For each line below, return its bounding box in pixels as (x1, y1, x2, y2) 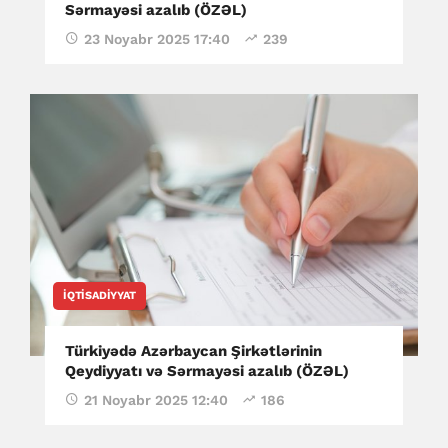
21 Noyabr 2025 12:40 (84, 392, 228, 409)
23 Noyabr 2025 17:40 (84, 31, 230, 48)
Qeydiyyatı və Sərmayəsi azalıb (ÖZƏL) (65, 362, 349, 381)
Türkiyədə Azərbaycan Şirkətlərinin (65, 342, 322, 361)
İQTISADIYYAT (63, 289, 136, 303)
